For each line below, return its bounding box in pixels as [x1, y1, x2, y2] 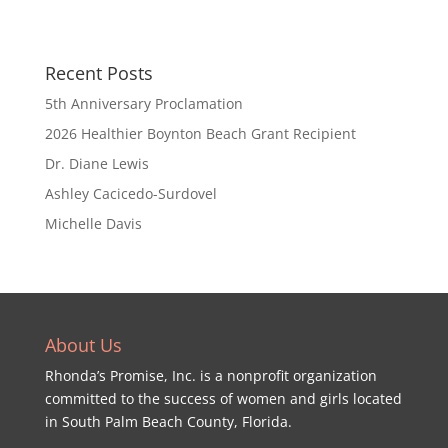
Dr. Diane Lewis [44, 154, 149, 173]
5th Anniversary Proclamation [44, 94, 243, 113]
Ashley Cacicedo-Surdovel [44, 184, 217, 203]
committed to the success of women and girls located [44, 389, 402, 408]
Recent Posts [44, 61, 153, 85]
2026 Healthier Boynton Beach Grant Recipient [44, 124, 356, 143]
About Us [44, 333, 122, 357]
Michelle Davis [44, 214, 142, 233]
